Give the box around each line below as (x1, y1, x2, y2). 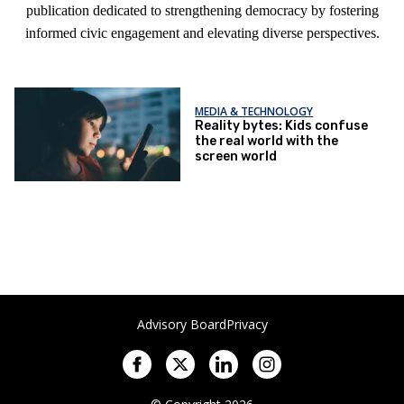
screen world (195, 148, 278, 164)
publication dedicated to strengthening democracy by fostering (25, 3, 379, 18)
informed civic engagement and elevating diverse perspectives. (24, 25, 380, 41)
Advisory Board (136, 316, 226, 333)
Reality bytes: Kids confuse (195, 117, 369, 133)
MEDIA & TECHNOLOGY (195, 103, 314, 119)
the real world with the (195, 133, 339, 149)
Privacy (225, 316, 268, 333)
